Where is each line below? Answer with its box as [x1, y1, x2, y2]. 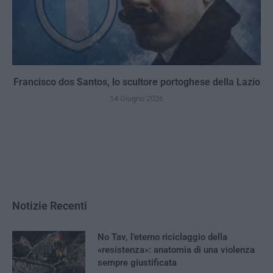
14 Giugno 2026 [110, 94, 163, 104]
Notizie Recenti [12, 199, 87, 213]
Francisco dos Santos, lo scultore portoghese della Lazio [13, 76, 260, 88]
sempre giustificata [97, 257, 177, 269]
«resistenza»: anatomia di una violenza [97, 244, 255, 256]
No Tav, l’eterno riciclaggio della [97, 232, 227, 243]
